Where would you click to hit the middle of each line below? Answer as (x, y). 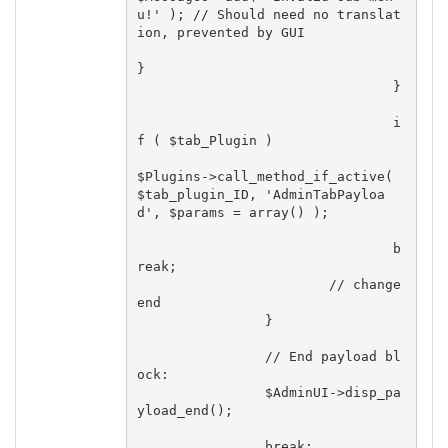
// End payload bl (200, 356)
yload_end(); (184, 410)
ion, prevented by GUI (220, 32)
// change (232, 284)
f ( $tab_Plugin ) (204, 140)
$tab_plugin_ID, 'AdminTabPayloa (260, 194)
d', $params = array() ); (232, 212)
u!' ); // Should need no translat (268, 14)
